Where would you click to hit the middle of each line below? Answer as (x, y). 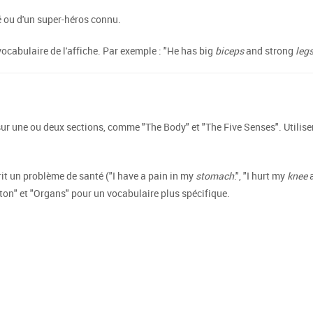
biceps (230, 51)
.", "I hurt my (261, 176)
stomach (215, 176)
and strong (270, 51)
